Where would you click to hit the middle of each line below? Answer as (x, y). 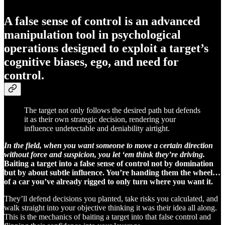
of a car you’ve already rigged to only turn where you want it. (108, 182)
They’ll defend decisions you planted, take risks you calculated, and (111, 199)
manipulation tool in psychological (92, 35)
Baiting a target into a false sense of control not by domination (109, 164)
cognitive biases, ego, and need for (91, 62)
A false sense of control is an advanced (102, 21)
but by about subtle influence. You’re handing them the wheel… (112, 173)
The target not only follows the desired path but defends (112, 110)
